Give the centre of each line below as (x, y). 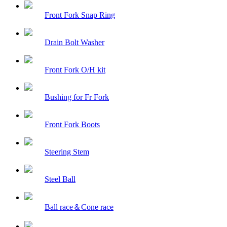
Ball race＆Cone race (79, 207)
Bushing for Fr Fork (77, 97)
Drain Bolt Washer (74, 42)
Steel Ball (60, 179)
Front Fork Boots (72, 124)
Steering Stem (67, 152)
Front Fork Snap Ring (80, 15)
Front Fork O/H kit (75, 69)
